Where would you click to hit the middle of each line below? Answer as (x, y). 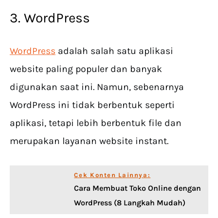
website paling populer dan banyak (86, 69)
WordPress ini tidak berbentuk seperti (92, 105)
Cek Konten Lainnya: (112, 175)
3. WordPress (50, 18)
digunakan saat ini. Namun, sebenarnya (97, 87)
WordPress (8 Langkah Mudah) (130, 203)
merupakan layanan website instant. (89, 141)
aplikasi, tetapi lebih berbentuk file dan (96, 123)
